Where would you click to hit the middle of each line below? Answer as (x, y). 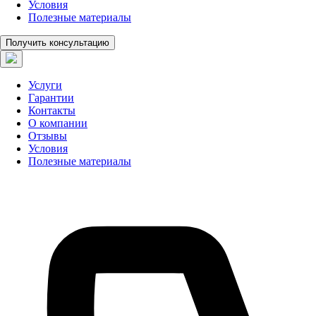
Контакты (52, 110)
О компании (58, 123)
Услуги (45, 85)
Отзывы (48, 136)
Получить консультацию (57, 43)
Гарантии (51, 98)
